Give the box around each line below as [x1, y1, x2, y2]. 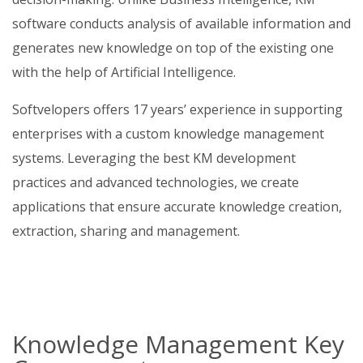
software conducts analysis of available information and [12, 15, 351, 32]
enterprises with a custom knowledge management [12, 125, 324, 143]
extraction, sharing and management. [12, 222, 240, 240]
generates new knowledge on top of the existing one [12, 39, 334, 57]
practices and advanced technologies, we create [12, 173, 299, 191]
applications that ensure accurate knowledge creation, [12, 198, 342, 216]
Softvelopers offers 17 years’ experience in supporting [12, 100, 343, 118]
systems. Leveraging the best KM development [12, 149, 296, 167]
